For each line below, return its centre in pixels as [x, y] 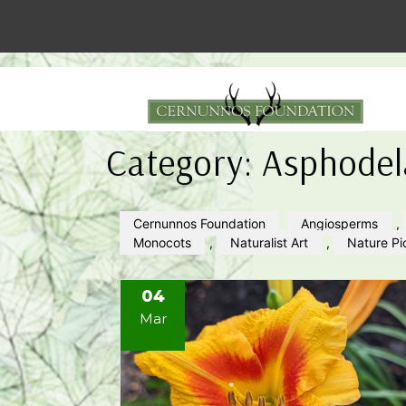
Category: [184, 162]
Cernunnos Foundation [199, 223]
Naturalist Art [269, 242]
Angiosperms [339, 223]
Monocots [162, 242]
